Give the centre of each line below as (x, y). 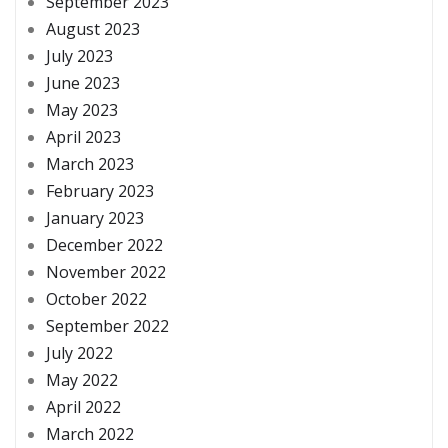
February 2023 (100, 191)
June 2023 (83, 83)
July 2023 (79, 56)
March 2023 (90, 164)
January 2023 (95, 218)
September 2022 (107, 326)
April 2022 (83, 407)
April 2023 (83, 137)
